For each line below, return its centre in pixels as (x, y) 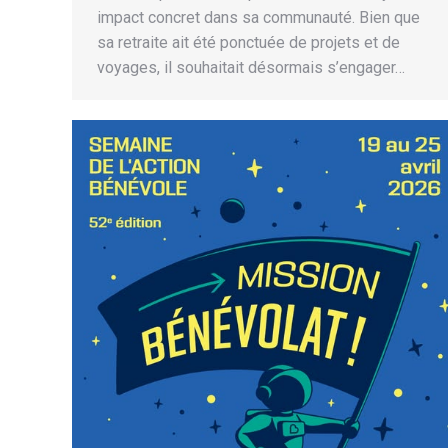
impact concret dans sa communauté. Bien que (258, 17)
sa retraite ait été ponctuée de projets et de (248, 42)
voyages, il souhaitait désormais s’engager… (251, 67)
